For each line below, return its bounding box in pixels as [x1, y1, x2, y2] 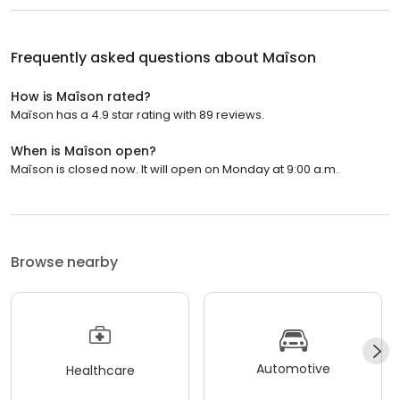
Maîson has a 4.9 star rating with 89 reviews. [11, 105, 264, 123]
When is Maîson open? [11, 141, 156, 160]
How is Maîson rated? [11, 87, 151, 105]
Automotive [255, 360, 330, 379]
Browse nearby [11, 251, 118, 272]
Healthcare [65, 362, 135, 380]
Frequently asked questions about [11, 46, 262, 68]
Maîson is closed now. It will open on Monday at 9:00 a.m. [11, 160, 338, 178]
